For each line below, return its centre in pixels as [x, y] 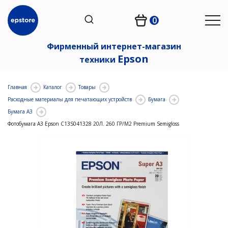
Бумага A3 [20, 111]
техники [98, 60]
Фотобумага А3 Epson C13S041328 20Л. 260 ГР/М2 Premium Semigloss [93, 124]
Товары [87, 87]
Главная [17, 87]
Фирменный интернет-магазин [114, 46]
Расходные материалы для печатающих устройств [70, 99]
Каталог [53, 87]
